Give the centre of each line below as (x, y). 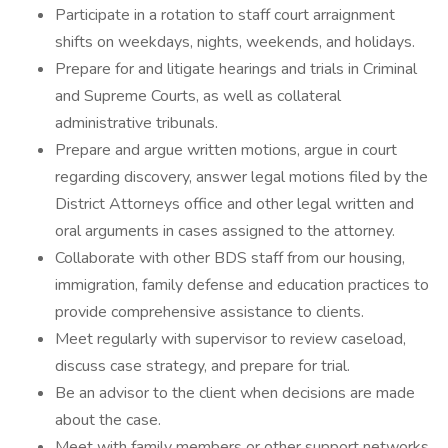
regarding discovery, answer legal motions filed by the (241, 177)
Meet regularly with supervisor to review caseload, (230, 339)
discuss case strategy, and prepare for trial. (202, 366)
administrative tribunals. (136, 123)
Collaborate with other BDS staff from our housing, (230, 258)
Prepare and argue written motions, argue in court (226, 150)
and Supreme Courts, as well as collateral (198, 96)
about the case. (108, 420)
